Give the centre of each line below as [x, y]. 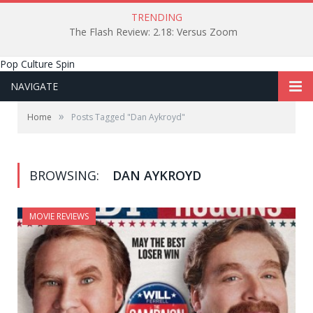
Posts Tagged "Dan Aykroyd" [128, 117]
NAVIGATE [34, 86]
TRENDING [156, 17]
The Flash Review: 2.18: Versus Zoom [153, 32]
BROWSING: [66, 175]
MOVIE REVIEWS [59, 216]
